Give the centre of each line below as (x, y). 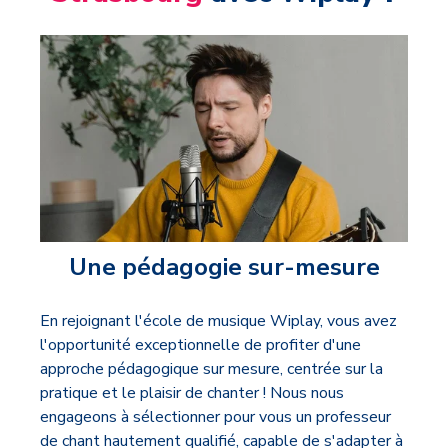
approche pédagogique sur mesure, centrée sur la (211, 368)
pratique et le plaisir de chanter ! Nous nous (192, 392)
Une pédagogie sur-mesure (224, 266)
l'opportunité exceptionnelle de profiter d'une (200, 344)
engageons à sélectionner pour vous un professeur (215, 416)
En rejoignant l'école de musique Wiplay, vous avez (218, 320)
